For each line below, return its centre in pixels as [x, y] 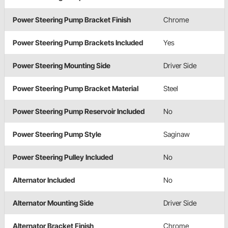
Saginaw [177, 134]
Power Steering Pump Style [57, 134]
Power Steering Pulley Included [63, 157]
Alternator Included [44, 180]
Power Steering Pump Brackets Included [78, 43]
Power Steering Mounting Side [62, 66]
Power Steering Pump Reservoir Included [79, 111]
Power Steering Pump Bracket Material [76, 89]
